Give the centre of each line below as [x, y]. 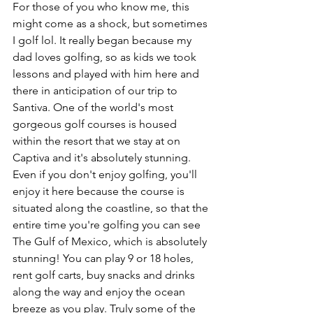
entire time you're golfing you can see [108, 225]
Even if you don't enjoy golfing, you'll [106, 174]
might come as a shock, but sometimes [111, 23]
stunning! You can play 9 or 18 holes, [104, 258]
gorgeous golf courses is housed [96, 124]
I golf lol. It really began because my [103, 40]
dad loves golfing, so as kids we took [106, 57]
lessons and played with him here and [107, 74]
